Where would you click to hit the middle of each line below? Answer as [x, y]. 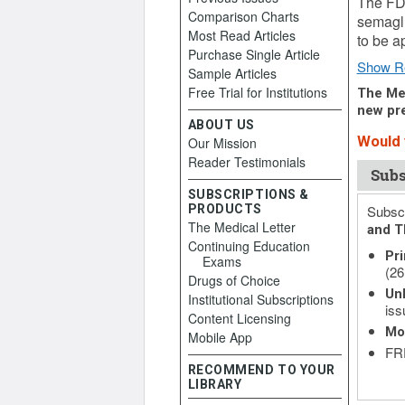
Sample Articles [232, 73]
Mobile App [220, 337]
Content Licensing [239, 318]
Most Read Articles [241, 35]
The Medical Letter [241, 227]
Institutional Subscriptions [260, 299]
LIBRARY [215, 384]
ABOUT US [221, 125]
